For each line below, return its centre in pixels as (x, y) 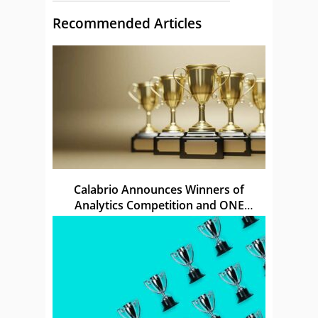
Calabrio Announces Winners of (159, 190)
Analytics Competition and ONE (159, 205)
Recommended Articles (127, 23)
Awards (159, 221)
